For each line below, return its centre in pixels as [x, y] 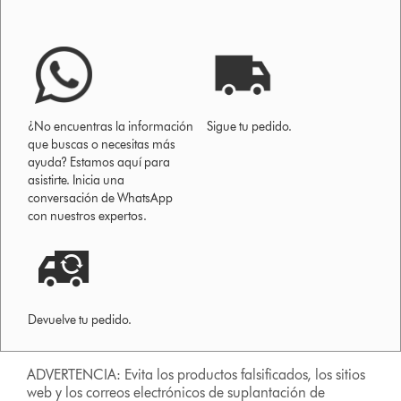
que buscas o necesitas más [102, 145]
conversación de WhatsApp [101, 199]
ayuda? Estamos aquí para [99, 163]
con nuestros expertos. [88, 217]
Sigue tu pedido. [250, 127]
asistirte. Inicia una [77, 181]
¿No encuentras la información [111, 127]
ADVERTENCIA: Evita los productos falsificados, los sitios [196, 375]
